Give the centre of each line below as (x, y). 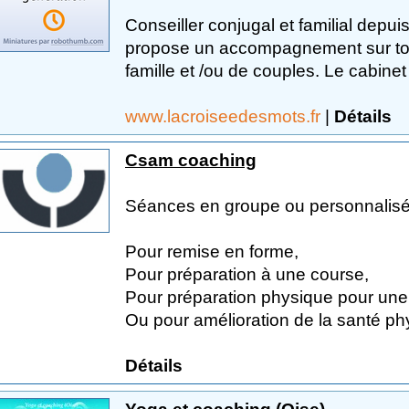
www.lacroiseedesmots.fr (225, 116)
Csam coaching (191, 160)
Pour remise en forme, (212, 251)
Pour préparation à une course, (247, 274)
